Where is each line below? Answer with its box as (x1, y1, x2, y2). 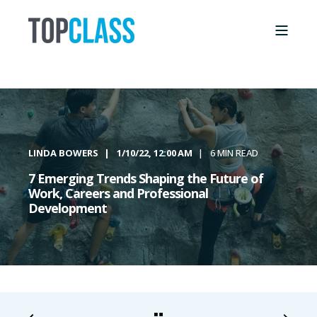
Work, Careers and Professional (28, 185, 208, 202)
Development (28, 200, 107, 217)
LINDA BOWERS (28, 146, 98, 159)
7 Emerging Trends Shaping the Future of (28, 170, 263, 187)
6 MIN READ (210, 146, 258, 159)
